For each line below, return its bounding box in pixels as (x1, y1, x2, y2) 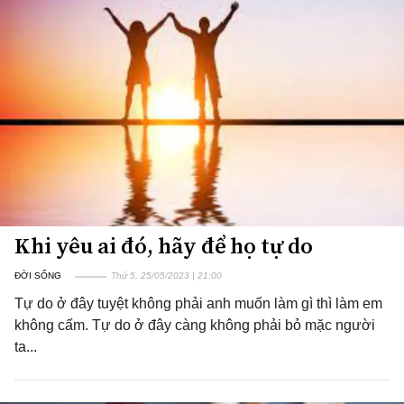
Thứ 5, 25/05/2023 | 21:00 (111, 271, 222, 280)
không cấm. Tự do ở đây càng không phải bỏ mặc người (14, 317, 375, 333)
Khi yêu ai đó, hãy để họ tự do (14, 231, 313, 261)
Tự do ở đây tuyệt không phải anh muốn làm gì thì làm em (14, 296, 382, 311)
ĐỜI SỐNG (14, 271, 61, 280)
